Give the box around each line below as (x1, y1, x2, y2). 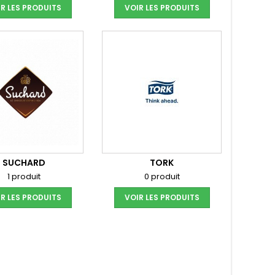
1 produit (7, 171, 41, 182)
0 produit (144, 171, 180, 182)
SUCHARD (2, 157, 45, 169)
